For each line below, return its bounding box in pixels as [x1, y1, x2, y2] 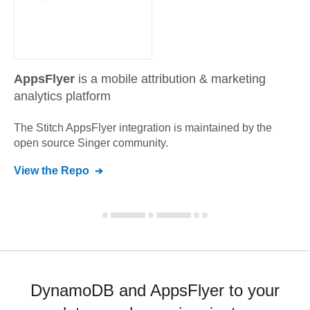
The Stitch [14, 122, 66, 134]
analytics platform [14, 89, 111, 103]
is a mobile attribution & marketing [78, 72, 266, 86]
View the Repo [14, 165, 89, 176]
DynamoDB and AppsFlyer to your [30, 281, 280, 300]
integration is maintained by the [116, 122, 272, 134]
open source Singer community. [14, 137, 168, 149]
